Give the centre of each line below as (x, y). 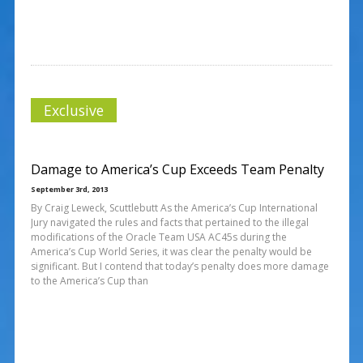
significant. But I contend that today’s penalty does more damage (179, 266)
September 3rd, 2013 (69, 189)
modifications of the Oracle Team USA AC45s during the (158, 237)
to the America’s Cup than (89, 280)
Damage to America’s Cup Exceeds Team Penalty (177, 169)
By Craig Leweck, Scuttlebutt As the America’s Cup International (174, 207)
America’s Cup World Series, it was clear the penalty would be (171, 251)
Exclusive (73, 110)
